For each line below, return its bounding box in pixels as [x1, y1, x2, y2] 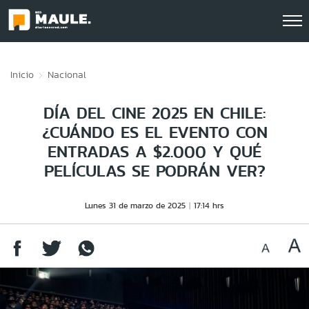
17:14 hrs [194, 199, 224, 211]
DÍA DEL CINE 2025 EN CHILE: [43, 101, 266, 125]
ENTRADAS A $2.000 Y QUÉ [48, 139, 261, 163]
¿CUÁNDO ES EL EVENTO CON [41, 120, 268, 144]
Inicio [10, 68, 34, 81]
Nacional [48, 68, 86, 81]
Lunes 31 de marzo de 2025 [85, 199, 186, 211]
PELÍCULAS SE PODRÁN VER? [43, 159, 266, 183]
